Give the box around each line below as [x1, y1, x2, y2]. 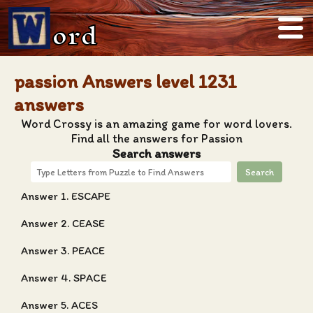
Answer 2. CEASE [21, 217, 105, 230]
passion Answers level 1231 [14, 70, 237, 93]
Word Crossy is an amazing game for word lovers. [21, 116, 292, 131]
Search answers [112, 145, 201, 161]
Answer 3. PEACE [21, 244, 105, 257]
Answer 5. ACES [21, 298, 98, 312]
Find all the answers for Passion [71, 131, 242, 145]
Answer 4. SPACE [21, 271, 107, 284]
